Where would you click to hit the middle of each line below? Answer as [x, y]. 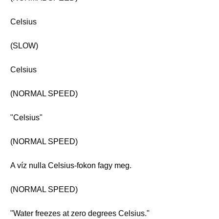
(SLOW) [24, 46]
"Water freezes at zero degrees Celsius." [80, 213]
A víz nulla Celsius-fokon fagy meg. [71, 165]
